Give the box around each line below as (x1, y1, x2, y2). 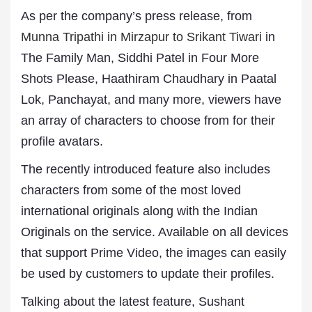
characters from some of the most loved (21, 183, 241, 197)
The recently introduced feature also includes (21, 162, 270, 176)
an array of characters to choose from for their (21, 114, 275, 127)
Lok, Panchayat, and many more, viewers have (21, 93, 281, 107)
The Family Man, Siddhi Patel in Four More (21, 51, 259, 65)
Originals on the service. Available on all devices (21, 225, 288, 239)
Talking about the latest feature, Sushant (21, 295, 244, 309)
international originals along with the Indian (21, 204, 258, 218)
